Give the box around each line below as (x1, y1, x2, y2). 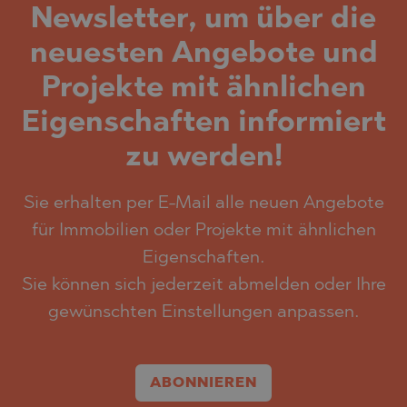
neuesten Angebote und (29, 39, 378, 69)
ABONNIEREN (150, 376, 257, 392)
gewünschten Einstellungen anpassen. (48, 303, 359, 322)
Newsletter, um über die (31, 5, 376, 35)
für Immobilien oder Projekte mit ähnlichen (31, 221, 376, 240)
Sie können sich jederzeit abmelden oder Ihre (21, 275, 386, 294)
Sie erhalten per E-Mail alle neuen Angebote (23, 194, 384, 213)
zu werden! (124, 143, 283, 173)
